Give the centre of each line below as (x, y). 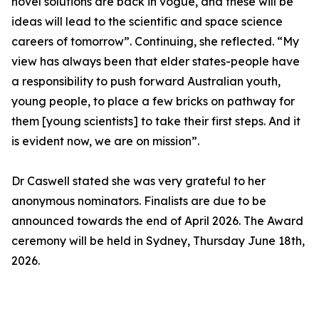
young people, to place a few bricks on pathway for (153, 101)
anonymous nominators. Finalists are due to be (139, 201)
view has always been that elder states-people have (156, 62)
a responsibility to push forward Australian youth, (146, 82)
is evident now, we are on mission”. (105, 141)
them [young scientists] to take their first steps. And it (156, 121)
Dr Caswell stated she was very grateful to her (138, 181)
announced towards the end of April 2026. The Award (157, 221)
